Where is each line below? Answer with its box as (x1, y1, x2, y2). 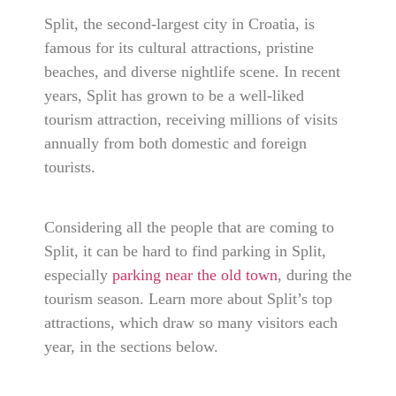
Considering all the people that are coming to (44, 218, 334, 237)
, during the (278, 266, 352, 285)
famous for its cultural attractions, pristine (44, 38, 314, 57)
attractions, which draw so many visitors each (44, 314, 338, 332)
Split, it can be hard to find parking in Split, (44, 242, 326, 261)
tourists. (44, 157, 100, 176)
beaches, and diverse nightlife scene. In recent (44, 62, 340, 80)
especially (44, 266, 112, 285)
